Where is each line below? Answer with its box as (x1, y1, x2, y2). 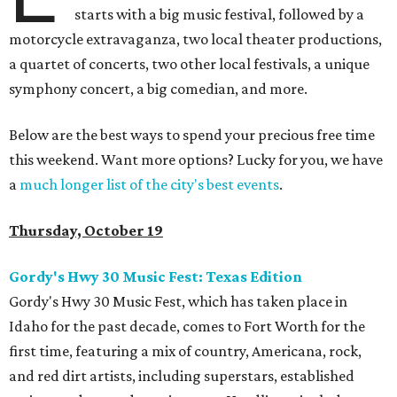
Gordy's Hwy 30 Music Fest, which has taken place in (9, 292, 347, 311)
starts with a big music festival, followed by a (74, 5, 365, 24)
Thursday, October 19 (9, 222, 163, 240)
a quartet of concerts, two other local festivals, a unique (9, 55, 370, 74)
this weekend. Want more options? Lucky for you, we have (9, 151, 383, 169)
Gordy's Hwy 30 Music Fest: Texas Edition (9, 268, 302, 286)
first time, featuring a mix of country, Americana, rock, (9, 342, 362, 361)
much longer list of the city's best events (19, 175, 279, 194)
